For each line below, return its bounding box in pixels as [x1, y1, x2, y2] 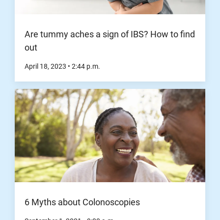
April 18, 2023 [25, 62, 68, 71]
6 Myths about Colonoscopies [25, 196, 140, 207]
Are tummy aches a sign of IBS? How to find [25, 29, 195, 40]
